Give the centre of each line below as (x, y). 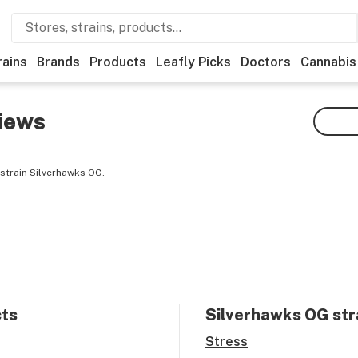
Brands (58, 62)
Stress (226, 342)
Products (118, 62)
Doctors (266, 62)
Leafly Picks (193, 62)
